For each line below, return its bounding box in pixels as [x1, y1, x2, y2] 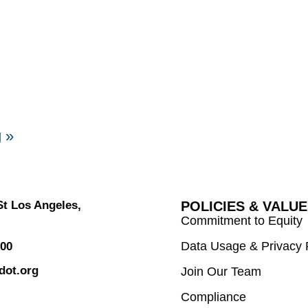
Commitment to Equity [180, 213, 302, 228]
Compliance [180, 289, 246, 304]
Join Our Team [180, 264, 261, 278]
